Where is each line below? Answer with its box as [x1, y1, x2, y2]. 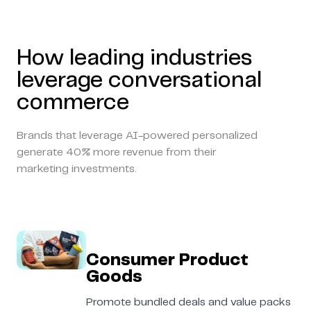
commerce [17, 92, 129, 113]
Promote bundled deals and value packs [86, 296, 291, 308]
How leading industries [17, 47, 252, 69]
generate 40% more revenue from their [17, 146, 217, 158]
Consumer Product [86, 252, 249, 269]
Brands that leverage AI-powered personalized [17, 130, 258, 141]
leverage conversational [17, 69, 262, 91]
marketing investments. [17, 163, 137, 174]
